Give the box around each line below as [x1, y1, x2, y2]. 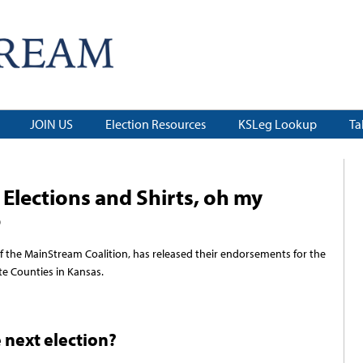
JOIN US [30, 116, 73, 133]
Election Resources [105, 116, 206, 133]
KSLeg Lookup [238, 116, 317, 133]
